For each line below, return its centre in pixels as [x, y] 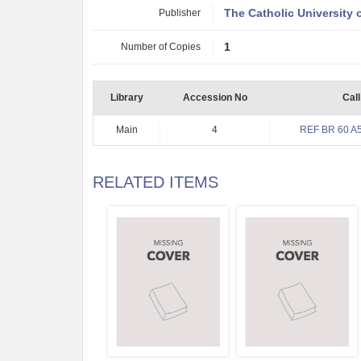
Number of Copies [161, 47]
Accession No [215, 98]
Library [127, 98]
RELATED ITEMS [156, 182]
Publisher [180, 13]
